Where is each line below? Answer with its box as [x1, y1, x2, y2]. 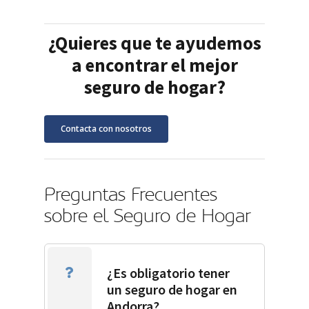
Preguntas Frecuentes [44, 183, 218, 206]
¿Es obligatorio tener [107, 264, 230, 282]
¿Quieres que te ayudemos [48, 31, 261, 55]
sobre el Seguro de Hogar [44, 205, 251, 228]
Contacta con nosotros [61, 123, 152, 135]
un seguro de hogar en [107, 281, 238, 299]
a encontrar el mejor [71, 53, 238, 77]
